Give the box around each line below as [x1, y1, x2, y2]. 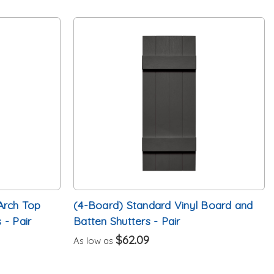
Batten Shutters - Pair [73, 213, 180, 228]
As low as [73, 234, 116, 246]
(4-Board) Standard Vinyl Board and [73, 198, 253, 212]
